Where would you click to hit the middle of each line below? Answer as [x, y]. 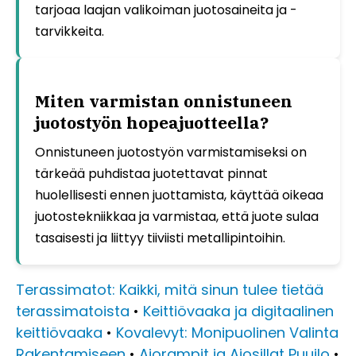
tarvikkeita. [70, 31]
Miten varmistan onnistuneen [164, 101]
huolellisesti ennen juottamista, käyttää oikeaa [179, 195]
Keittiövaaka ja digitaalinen [238, 311]
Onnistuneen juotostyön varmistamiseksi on [171, 152]
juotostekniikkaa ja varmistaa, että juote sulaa [177, 216]
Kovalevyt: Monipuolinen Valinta [227, 332]
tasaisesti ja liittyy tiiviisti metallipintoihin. [160, 238]
